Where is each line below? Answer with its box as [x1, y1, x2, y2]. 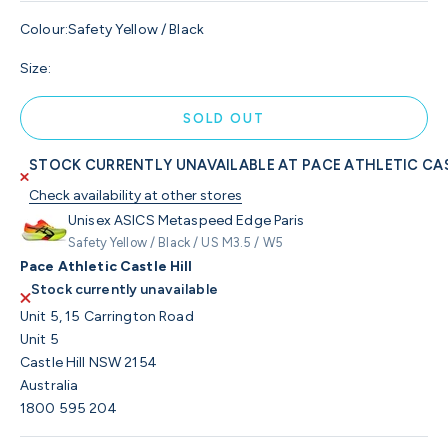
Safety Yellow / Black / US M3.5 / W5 [68, 235, 284, 251]
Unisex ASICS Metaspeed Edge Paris [68, 212, 305, 230]
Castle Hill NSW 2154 [20, 354, 156, 372]
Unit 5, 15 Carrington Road [20, 308, 194, 326]
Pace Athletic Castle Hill [20, 258, 193, 276]
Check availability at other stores [29, 187, 243, 205]
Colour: [20, 21, 68, 39]
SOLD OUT [182, 110, 266, 126]
